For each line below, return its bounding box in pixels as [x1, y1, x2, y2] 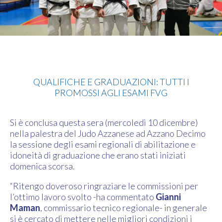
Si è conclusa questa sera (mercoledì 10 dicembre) [10, 117, 198, 128]
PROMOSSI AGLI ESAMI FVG [55, 87, 167, 99]
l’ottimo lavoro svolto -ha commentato [10, 191, 156, 203]
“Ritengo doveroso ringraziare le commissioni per [10, 180, 198, 192]
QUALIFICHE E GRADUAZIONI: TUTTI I [33, 76, 189, 88]
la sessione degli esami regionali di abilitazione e [10, 139, 196, 150]
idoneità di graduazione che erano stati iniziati [10, 150, 186, 161]
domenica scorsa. [10, 161, 75, 172]
